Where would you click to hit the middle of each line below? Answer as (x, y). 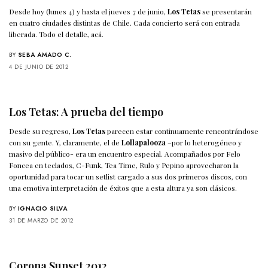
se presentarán (226, 12)
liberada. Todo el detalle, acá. (57, 34)
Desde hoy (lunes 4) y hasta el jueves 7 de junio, (89, 12)
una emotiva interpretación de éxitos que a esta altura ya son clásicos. (123, 188)
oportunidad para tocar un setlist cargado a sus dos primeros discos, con (128, 177)
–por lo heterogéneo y (204, 143)
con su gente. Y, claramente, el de (66, 143)
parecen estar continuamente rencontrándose (182, 131)
